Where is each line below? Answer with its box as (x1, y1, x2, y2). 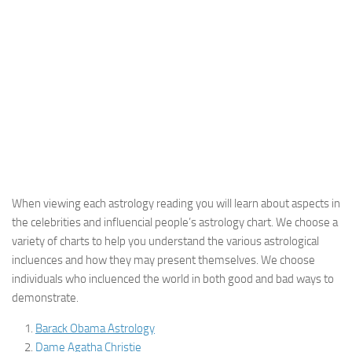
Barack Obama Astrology (35, 321, 155, 335)
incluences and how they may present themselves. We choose (12, 253, 315, 267)
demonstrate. (12, 291, 79, 305)
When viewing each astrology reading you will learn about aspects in (12, 196, 340, 211)
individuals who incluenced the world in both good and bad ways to (12, 272, 334, 286)
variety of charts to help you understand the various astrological (12, 234, 319, 248)
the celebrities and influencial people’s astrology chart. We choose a (12, 215, 338, 229)
